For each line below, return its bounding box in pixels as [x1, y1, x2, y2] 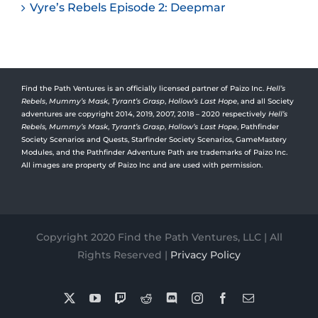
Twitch [126, 291, 157, 303]
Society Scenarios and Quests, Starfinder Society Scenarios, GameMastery [21, 134, 287, 144]
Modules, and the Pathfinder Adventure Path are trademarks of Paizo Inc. [21, 147, 287, 157]
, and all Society [237, 96, 294, 106]
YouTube [100, 291, 141, 303]
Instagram [202, 291, 246, 303]
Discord [177, 291, 212, 303]
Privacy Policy [170, 248, 241, 261]
